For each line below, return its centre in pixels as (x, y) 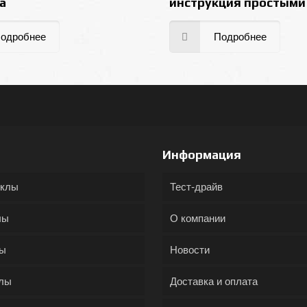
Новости (189, 250)
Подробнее (241, 37)
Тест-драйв (196, 187)
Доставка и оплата (213, 281)
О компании (197, 218)
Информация (201, 155)
